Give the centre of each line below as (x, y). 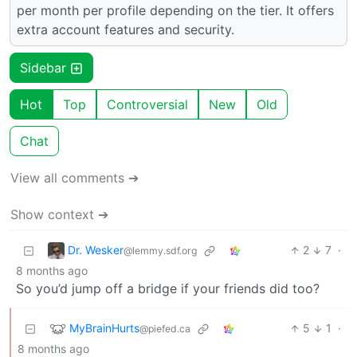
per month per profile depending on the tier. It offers (175, 11)
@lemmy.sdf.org (160, 250)
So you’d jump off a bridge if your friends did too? (168, 289)
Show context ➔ (59, 215)
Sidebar (45, 68)
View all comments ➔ (75, 178)
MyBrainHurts (104, 328)
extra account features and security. (126, 30)
